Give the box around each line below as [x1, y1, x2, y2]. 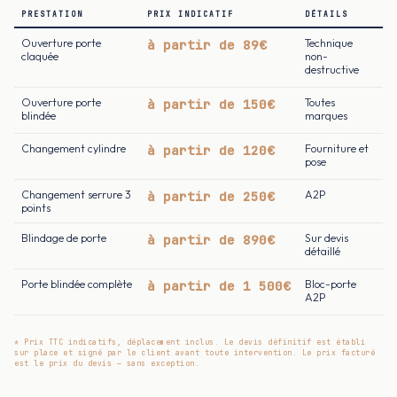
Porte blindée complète [21, 276, 132, 291]
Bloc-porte [305, 276, 356, 291]
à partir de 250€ [147, 187, 275, 205]
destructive [305, 62, 359, 76]
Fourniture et [305, 141, 369, 155]
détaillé [305, 244, 340, 258]
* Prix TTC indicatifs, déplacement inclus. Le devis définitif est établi [14, 337, 365, 346]
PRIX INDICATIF [147, 9, 234, 19]
